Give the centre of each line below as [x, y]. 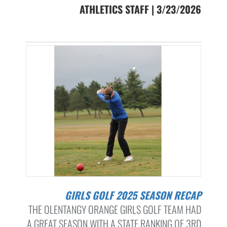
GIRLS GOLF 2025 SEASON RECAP [136, 195]
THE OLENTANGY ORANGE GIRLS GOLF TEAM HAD [115, 210]
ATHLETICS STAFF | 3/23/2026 [140, 9]
